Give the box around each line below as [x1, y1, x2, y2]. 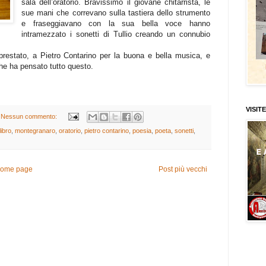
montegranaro [15, 126, 55, 134]
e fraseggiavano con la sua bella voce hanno [21, 18, 210, 28]
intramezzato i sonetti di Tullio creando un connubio [21, 29, 210, 39]
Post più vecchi [159, 164, 207, 173]
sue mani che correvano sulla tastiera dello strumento [21, 8, 210, 17]
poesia [132, 126, 151, 134]
